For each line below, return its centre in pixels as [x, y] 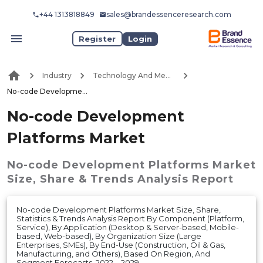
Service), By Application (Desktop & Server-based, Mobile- [128, 227]
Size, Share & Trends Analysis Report [120, 179]
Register [97, 38]
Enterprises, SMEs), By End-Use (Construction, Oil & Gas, [121, 245]
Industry [57, 76]
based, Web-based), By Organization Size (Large [109, 236]
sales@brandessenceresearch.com [168, 14]
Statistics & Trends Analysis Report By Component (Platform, [130, 218]
